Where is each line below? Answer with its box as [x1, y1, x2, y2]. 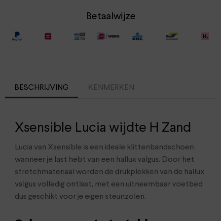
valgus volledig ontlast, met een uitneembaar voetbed [15, 181, 203, 189]
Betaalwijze [85, 12, 136, 22]
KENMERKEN [87, 83, 134, 92]
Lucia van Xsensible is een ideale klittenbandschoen [15, 144, 194, 152]
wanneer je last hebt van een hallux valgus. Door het [15, 156, 194, 164]
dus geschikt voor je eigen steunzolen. [15, 193, 146, 201]
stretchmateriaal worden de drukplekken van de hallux [15, 168, 204, 177]
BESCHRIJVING [14, 83, 69, 92]
